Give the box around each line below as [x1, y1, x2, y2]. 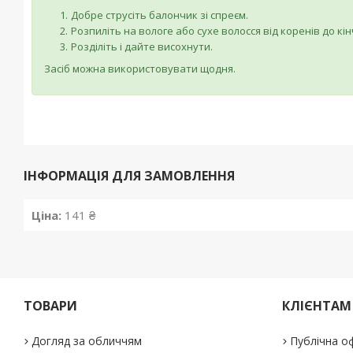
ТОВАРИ [24, 297, 78, 314]
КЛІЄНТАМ [281, 297, 351, 314]
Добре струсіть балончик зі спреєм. [71, 8, 248, 23]
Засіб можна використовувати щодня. [44, 61, 236, 76]
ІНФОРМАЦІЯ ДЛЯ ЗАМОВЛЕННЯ [24, 167, 235, 185]
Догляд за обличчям [32, 333, 143, 348]
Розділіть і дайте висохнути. [71, 39, 213, 54]
